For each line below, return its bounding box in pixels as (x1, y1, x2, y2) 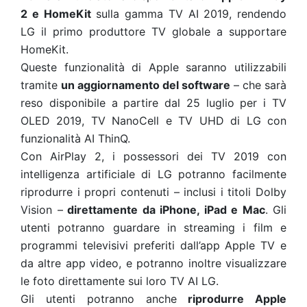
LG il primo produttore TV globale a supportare (21, 25, 286, 38)
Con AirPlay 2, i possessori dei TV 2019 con (21, 149, 286, 163)
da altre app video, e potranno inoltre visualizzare (21, 256, 286, 270)
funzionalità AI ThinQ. (21, 132, 130, 145)
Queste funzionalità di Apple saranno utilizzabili (21, 60, 286, 74)
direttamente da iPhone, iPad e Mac (62, 203, 265, 217)
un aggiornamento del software (61, 78, 230, 92)
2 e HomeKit (21, 7, 91, 21)
